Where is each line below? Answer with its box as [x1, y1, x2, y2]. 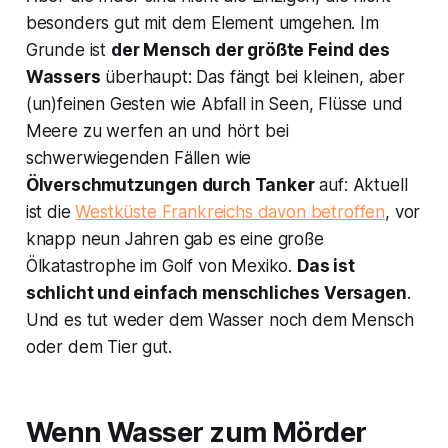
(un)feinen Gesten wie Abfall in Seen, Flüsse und [25, 94, 403, 115]
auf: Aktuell [314, 175, 408, 196]
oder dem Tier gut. [25, 337, 172, 358]
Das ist [296, 256, 355, 277]
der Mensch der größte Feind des [110, 40, 390, 61]
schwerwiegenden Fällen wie [25, 148, 252, 169]
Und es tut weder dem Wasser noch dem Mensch [25, 310, 414, 331]
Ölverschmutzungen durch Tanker [25, 175, 315, 196]
